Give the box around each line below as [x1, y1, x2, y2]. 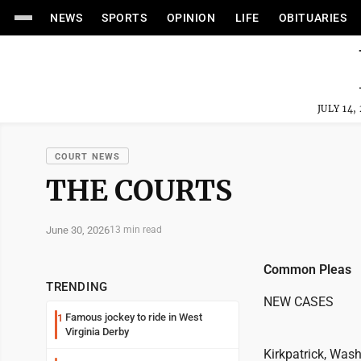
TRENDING [46, 280, 108, 294]
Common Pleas [263, 262, 351, 277]
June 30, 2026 [46, 223, 110, 236]
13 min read [110, 224, 162, 235]
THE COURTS [46, 172, 232, 209]
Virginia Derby [65, 326, 129, 338]
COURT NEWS [55, 151, 120, 162]
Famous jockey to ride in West [65, 311, 202, 323]
